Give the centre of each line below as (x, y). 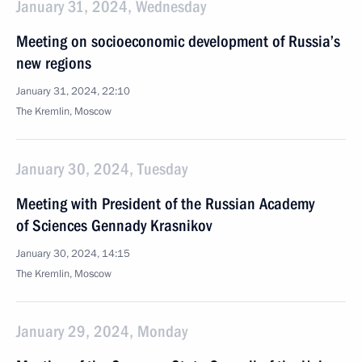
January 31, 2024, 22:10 (73, 91)
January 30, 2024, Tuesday (102, 169)
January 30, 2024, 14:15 (73, 254)
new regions (54, 63)
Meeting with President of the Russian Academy (165, 204)
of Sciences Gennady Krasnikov (114, 225)
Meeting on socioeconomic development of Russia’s (178, 41)
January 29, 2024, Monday (102, 331)
